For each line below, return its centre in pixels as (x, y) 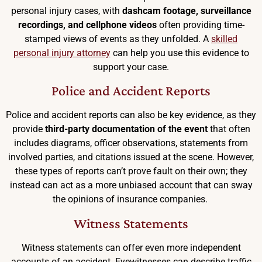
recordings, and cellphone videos (87, 25)
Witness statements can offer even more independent (131, 247)
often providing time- (200, 25)
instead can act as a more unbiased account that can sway (131, 185)
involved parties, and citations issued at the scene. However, (131, 157)
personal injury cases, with (66, 11)
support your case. (131, 67)
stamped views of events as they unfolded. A (118, 39)
